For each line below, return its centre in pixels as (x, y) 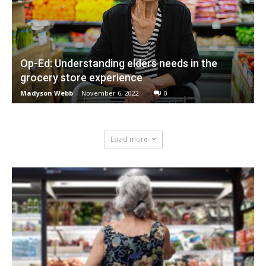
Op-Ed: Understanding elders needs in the (119, 63)
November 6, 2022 (110, 93)
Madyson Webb (47, 93)
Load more (129, 139)
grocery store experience (81, 77)
